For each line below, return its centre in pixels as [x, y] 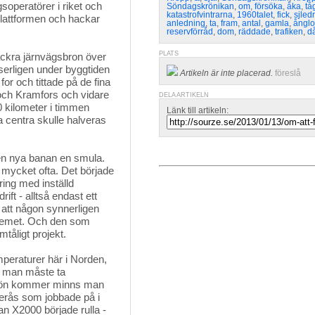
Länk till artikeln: [198, 110]
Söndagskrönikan [200, 6]
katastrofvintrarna [200, 15]
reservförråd [190, 32]
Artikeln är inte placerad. [226, 73]
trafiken [289, 32]
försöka [269, 6]
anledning [186, 23]
